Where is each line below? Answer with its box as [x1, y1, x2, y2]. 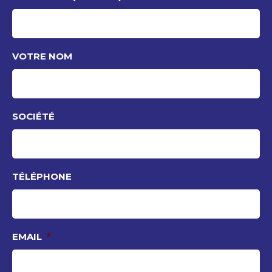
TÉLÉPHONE [12, 171, 72, 183]
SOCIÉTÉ [12, 110, 55, 123]
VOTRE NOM [12, 50, 72, 63]
